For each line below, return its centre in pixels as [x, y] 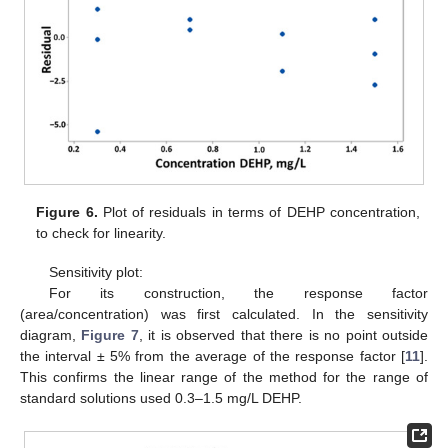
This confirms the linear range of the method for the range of [224, 376]
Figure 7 [110, 334]
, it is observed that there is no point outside [283, 334]
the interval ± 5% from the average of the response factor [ [212, 355]
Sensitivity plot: [95, 271]
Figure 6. [67, 212]
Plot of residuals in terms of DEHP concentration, [258, 212]
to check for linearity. [101, 233]
